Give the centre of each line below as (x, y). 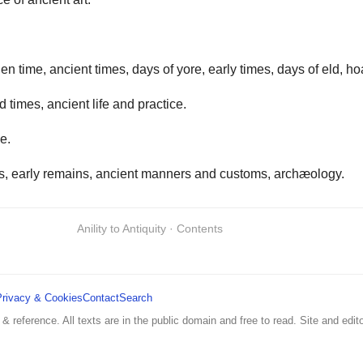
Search (136, 297)
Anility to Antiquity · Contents (150, 228)
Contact (101, 297)
